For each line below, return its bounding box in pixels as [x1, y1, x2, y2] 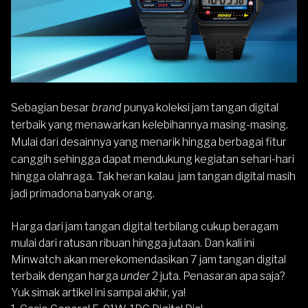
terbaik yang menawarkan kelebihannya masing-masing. [11, 118, 288, 131]
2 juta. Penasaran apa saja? [150, 269, 285, 283]
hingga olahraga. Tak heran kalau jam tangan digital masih [11, 170, 296, 183]
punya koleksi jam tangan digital [122, 101, 278, 114]
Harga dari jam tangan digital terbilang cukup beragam [11, 220, 278, 233]
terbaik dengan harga [11, 269, 120, 283]
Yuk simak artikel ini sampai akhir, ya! [11, 286, 186, 299]
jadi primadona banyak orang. [11, 187, 155, 200]
